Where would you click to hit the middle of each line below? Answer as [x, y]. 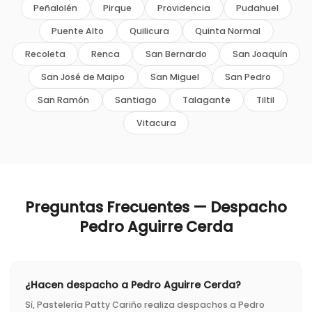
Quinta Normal [228, 31]
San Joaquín [260, 54]
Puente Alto [78, 31]
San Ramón [63, 100]
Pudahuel [257, 8]
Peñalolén [55, 8]
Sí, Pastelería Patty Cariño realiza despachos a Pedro [145, 304]
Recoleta [45, 54]
